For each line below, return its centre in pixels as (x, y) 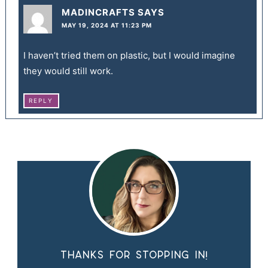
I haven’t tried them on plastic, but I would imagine (129, 56)
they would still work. (68, 71)
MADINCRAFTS (98, 13)
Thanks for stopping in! (134, 255)
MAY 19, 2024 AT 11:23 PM (106, 25)
